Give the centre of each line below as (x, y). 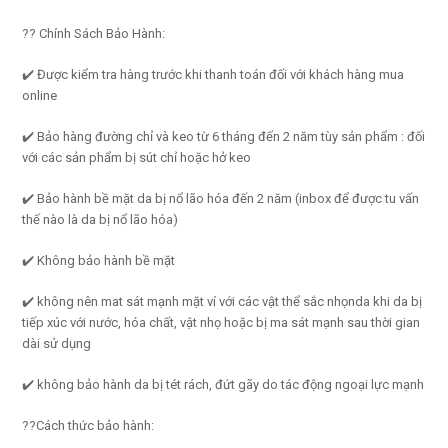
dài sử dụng (57, 343)
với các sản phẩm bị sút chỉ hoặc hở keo (137, 157)
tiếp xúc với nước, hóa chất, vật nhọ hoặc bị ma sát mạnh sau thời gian (221, 322)
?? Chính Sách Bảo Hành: (94, 33)
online (40, 95)
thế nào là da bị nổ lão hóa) (100, 219)
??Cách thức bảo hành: (88, 425)
